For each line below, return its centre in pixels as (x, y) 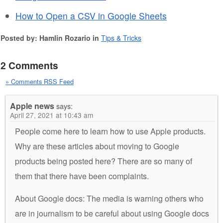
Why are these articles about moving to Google (97, 146)
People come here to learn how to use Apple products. (110, 131)
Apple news (32, 106)
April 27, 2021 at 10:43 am (52, 115)
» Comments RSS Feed (40, 81)
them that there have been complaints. (82, 176)
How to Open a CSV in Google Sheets (91, 15)
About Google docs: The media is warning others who (109, 198)
